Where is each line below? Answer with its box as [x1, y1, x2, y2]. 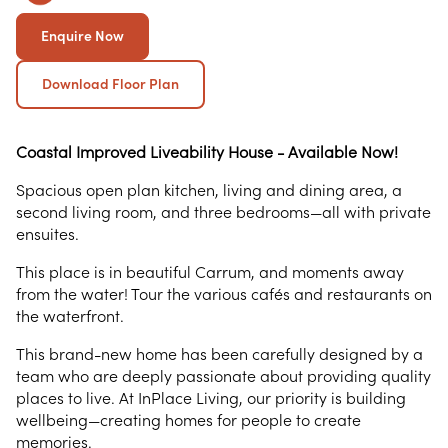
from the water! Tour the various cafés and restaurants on [16, 284, 432, 304]
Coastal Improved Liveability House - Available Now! [16, 142, 398, 162]
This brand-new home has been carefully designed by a [16, 344, 423, 364]
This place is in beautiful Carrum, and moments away [16, 262, 404, 282]
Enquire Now [41, 27, 124, 45]
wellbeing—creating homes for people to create [16, 410, 361, 430]
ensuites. [16, 224, 79, 244]
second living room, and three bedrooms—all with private [16, 202, 431, 222]
